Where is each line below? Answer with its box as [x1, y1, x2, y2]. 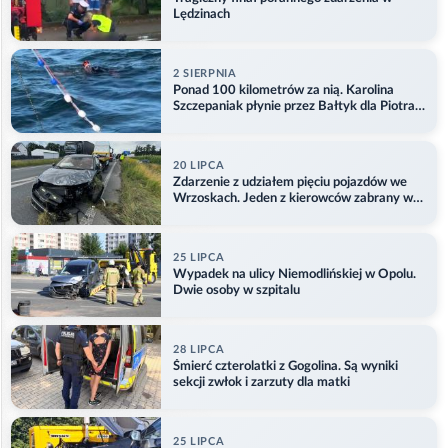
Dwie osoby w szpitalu [173, 283, 300, 297]
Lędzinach [173, 7, 230, 21]
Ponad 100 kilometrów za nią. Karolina [173, 83, 394, 97]
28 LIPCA [173, 343, 225, 355]
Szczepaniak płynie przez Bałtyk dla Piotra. [173, 99, 418, 113]
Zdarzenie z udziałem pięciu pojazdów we [173, 175, 407, 189]
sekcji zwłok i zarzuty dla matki [173, 375, 350, 389]
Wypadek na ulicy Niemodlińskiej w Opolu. [173, 267, 416, 281]
